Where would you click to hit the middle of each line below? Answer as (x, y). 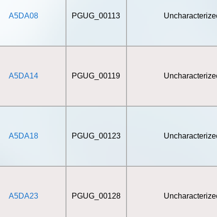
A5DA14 (23, 76)
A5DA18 (23, 136)
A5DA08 (23, 16)
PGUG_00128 (96, 196)
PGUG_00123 (96, 136)
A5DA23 (23, 196)
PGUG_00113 (96, 16)
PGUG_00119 (96, 76)
